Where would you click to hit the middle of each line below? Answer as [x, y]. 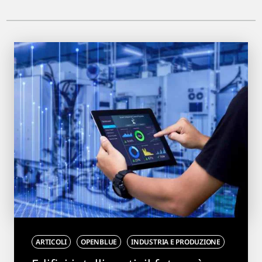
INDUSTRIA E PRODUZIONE [176, 242]
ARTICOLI [51, 242]
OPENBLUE [99, 242]
